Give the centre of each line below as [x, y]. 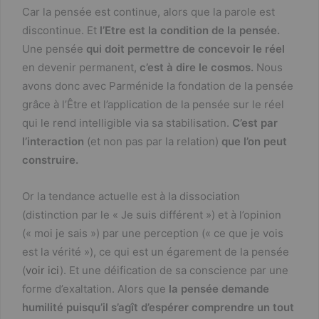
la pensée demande [219, 288]
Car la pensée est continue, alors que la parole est [148, 11]
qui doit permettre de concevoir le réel [185, 48]
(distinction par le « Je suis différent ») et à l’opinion [152, 214]
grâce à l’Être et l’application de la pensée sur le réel [153, 104]
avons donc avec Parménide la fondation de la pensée [158, 85]
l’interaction [54, 141]
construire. [50, 159]
